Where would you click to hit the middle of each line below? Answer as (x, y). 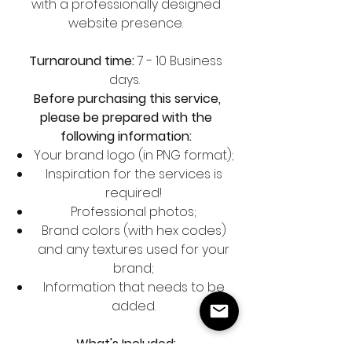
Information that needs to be (134, 287)
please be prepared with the (126, 117)
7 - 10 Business (180, 61)
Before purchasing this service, (127, 99)
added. (134, 306)
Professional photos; (134, 212)
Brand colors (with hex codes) (134, 231)
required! (134, 193)
